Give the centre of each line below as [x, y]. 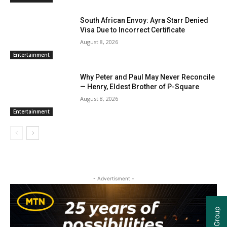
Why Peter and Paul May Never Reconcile [148, 77]
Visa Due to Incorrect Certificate [133, 30]
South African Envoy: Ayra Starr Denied [144, 21]
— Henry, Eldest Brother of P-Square [140, 86]
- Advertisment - [113, 178]
